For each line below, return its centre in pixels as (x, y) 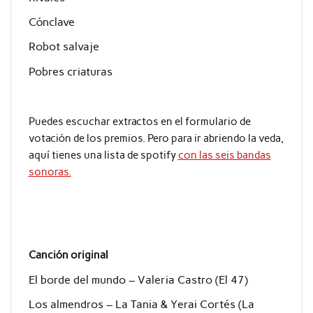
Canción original (68, 255)
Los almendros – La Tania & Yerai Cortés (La (141, 304)
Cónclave (51, 22)
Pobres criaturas (70, 71)
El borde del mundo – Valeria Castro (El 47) (138, 279)
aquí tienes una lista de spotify (103, 155)
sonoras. (50, 172)
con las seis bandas (224, 155)
